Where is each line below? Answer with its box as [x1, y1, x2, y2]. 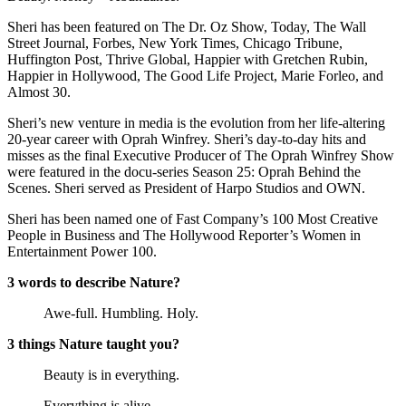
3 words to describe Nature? [7, 275, 180, 291]
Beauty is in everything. [43, 367, 179, 383]
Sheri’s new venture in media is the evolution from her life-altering [7, 115, 385, 131]
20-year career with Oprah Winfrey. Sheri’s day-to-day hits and [7, 131, 366, 148]
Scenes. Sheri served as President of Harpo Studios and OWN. [7, 180, 365, 197]
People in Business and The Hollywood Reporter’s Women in [7, 227, 361, 244]
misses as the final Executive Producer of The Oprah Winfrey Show [7, 148, 394, 164]
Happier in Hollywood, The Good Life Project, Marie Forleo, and [7, 68, 383, 84]
